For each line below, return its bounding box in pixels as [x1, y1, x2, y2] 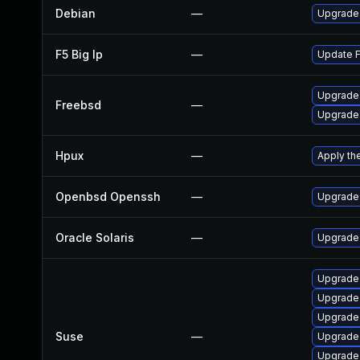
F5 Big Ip [55, 47, 103, 61]
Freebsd [55, 98, 101, 112]
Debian [55, 6, 96, 20]
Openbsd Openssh [55, 190, 161, 203]
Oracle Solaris [55, 231, 134, 244]
